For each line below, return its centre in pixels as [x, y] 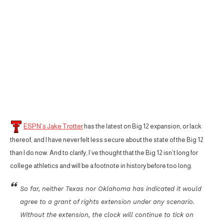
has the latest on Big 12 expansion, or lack [142, 126]
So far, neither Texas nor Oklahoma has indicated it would [111, 188]
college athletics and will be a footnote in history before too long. [101, 165]
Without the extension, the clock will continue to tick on [107, 214]
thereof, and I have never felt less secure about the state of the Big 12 [107, 139]
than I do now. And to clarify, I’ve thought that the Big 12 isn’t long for [104, 152]
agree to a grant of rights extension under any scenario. [107, 201]
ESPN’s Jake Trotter [53, 126]
